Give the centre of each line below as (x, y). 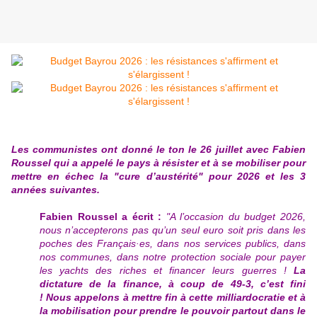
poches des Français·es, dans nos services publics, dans (173, 244)
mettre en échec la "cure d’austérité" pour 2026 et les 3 (158, 177)
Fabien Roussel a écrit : (103, 217)
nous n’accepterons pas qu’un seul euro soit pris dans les (173, 230)
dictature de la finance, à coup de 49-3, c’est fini (173, 284)
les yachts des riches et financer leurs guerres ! (167, 271)
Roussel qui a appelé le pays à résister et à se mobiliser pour (158, 163)
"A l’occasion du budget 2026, (236, 217)
